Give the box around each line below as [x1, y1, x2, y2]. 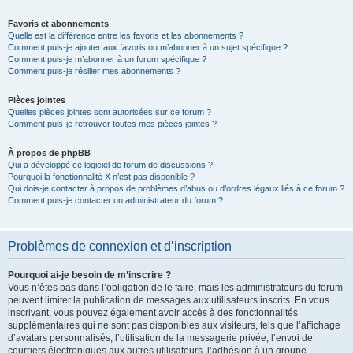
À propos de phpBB [8, 148, 91, 158]
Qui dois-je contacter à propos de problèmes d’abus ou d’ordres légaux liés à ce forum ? [8, 184, 344, 193]
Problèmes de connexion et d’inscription [8, 240, 232, 253]
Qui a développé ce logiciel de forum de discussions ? [8, 160, 213, 169]
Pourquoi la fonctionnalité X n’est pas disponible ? [8, 172, 195, 181]
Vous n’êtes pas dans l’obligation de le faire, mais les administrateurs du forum [8, 282, 343, 293]
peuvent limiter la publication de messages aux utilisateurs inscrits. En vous [8, 295, 329, 306]
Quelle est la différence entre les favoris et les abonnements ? [8, 31, 243, 40]
